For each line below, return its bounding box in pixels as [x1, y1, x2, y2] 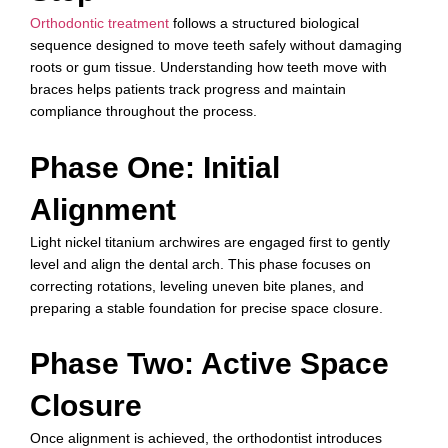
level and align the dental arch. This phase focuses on [30, 255, 371, 272]
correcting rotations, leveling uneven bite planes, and [30, 277, 364, 294]
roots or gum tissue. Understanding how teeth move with [30, 59, 387, 76]
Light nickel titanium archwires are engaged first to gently [30, 233, 390, 250]
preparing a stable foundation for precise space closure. [30, 299, 383, 316]
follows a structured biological [169, 15, 359, 32]
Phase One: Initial [30, 150, 280, 184]
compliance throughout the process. [30, 103, 257, 120]
